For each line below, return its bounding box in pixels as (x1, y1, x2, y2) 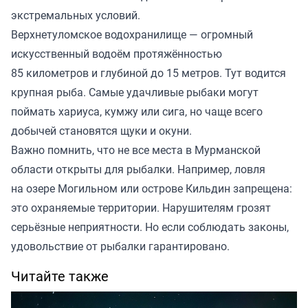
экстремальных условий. (11, 8, 140, 23)
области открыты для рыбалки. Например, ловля (11, 162, 265, 177)
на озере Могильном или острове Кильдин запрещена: (11, 181, 292, 197)
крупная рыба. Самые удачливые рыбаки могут (11, 85, 258, 100)
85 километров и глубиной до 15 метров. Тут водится (11, 65, 286, 81)
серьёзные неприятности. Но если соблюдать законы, (11, 219, 289, 235)
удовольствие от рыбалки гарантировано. (11, 239, 230, 254)
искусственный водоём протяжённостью (11, 46, 222, 62)
